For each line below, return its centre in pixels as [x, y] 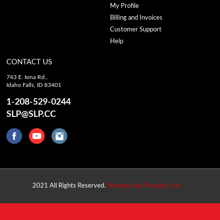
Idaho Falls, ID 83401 [34, 85]
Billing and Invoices [136, 18]
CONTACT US [29, 62]
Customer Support [136, 29]
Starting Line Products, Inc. [144, 186]
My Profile [124, 6]
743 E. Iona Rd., [27, 77]
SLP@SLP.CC [31, 114]
